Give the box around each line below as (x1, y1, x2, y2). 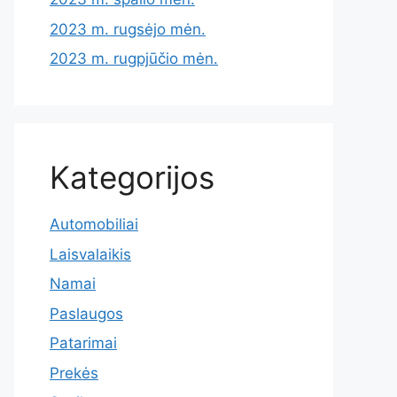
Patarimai (50, 334, 117, 352)
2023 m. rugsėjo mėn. (50, 19, 206, 38)
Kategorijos (50, 159, 214, 196)
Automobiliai (50, 215, 138, 233)
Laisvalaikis (50, 245, 131, 263)
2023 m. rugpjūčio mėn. (50, 50, 218, 67)
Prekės (50, 363, 98, 382)
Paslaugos (50, 304, 123, 323)
